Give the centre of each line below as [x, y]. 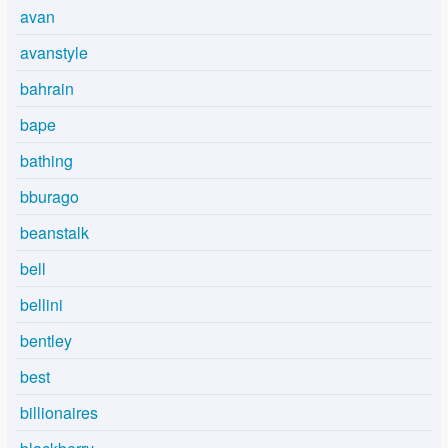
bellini [41, 304]
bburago [49, 196]
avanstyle [54, 52]
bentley [46, 340]
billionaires [59, 412]
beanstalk [54, 232]
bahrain [47, 88]
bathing [46, 160]
